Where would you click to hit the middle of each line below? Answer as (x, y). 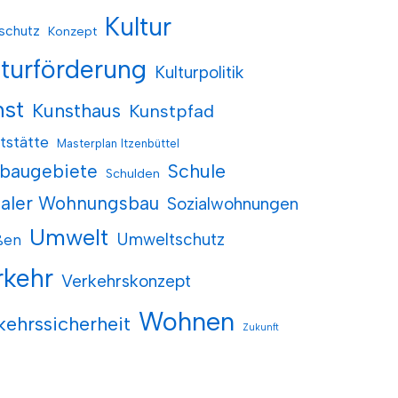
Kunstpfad (172, 111)
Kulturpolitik (199, 72)
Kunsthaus (77, 110)
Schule (197, 171)
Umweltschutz (171, 239)
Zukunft (261, 327)
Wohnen (187, 321)
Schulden (133, 173)
